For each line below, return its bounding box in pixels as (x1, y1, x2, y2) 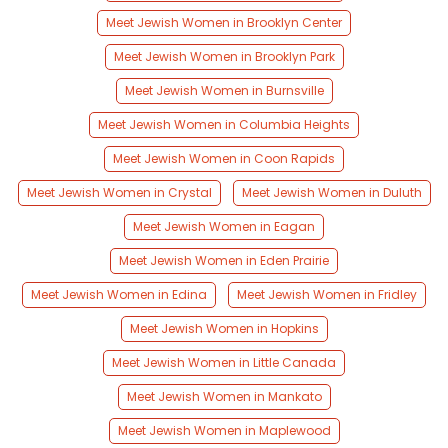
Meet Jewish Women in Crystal (26, 184, 212, 202)
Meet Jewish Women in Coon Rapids (113, 150, 335, 168)
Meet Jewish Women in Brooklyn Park (113, 48, 335, 66)
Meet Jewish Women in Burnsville (124, 82, 324, 100)
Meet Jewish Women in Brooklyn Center (106, 14, 342, 32)
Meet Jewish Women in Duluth (241, 184, 422, 202)
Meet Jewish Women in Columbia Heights (98, 116, 350, 134)
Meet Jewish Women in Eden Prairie (119, 252, 329, 270)
